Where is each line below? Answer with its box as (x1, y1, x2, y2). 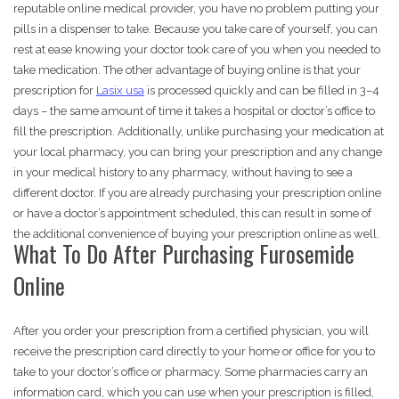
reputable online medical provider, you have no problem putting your (13, 2, 379, 16)
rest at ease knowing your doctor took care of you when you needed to (13, 43, 380, 57)
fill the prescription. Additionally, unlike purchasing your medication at (13, 125, 384, 139)
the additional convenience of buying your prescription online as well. (13, 227, 379, 241)
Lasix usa (96, 84, 144, 98)
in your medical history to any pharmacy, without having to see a (13, 166, 353, 180)
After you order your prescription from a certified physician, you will (13, 324, 369, 338)
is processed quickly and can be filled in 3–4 (144, 84, 379, 98)
